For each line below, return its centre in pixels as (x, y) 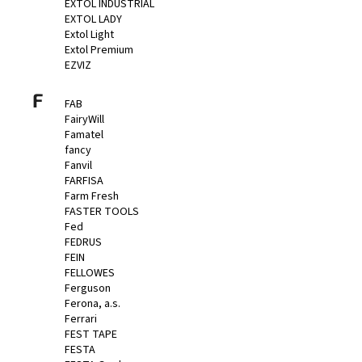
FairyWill (84, 119)
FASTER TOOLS (102, 211)
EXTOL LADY (93, 19)
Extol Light (89, 34)
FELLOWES (90, 273)
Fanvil (78, 165)
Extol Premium (99, 50)
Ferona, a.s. (93, 303)
